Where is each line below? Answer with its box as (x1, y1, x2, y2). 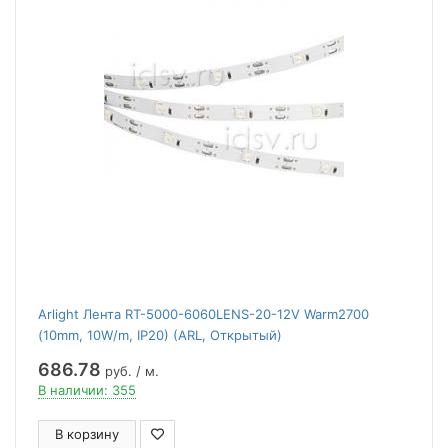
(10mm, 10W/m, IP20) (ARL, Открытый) (38, 327, 282, 343)
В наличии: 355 (38, 382, 136, 398)
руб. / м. (101, 363, 159, 379)
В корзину (55, 426, 119, 442)
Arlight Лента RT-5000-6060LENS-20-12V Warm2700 (38, 306, 369, 322)
